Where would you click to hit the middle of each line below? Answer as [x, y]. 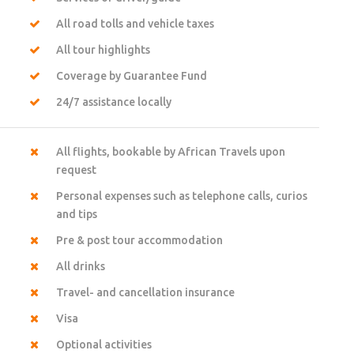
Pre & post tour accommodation [139, 240]
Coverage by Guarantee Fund [131, 75]
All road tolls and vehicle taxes [135, 23]
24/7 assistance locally [113, 102]
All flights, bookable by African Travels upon [170, 151]
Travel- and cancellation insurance [145, 292]
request [76, 169]
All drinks [80, 266]
